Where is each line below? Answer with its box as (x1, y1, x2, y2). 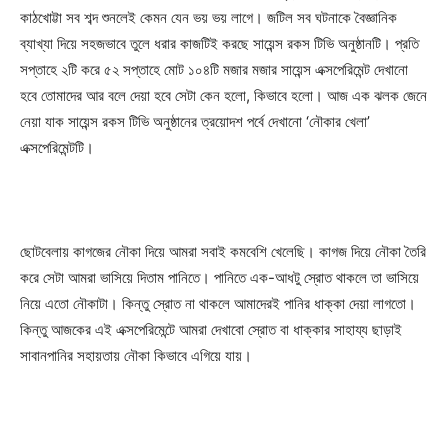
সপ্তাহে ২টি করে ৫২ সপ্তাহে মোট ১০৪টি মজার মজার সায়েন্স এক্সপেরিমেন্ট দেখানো (20, 59, 408, 79)
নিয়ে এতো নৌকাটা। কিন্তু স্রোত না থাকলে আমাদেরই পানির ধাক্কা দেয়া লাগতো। (20, 293, 416, 313)
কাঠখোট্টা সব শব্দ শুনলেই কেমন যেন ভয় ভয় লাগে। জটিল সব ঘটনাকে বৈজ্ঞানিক (20, 7, 397, 27)
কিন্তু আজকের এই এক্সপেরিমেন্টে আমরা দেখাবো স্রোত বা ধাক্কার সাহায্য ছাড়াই (20, 319, 402, 339)
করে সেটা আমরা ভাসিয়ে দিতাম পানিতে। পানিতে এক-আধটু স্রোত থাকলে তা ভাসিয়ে (20, 267, 419, 287)
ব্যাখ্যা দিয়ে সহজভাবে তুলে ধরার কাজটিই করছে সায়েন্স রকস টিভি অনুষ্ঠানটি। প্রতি (20, 33, 419, 53)
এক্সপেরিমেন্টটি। (20, 137, 94, 157)
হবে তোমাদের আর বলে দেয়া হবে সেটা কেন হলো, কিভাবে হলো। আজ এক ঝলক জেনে (20, 85, 427, 105)
